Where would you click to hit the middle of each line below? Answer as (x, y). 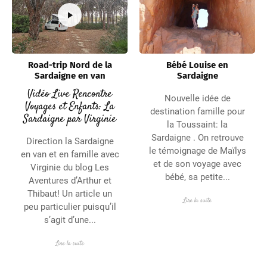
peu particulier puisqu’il (70, 207)
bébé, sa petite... (197, 177)
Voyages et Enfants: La (70, 106)
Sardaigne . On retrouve (197, 137)
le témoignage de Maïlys (197, 150)
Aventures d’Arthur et (70, 180)
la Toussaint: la (197, 124)
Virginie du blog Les (70, 167)
